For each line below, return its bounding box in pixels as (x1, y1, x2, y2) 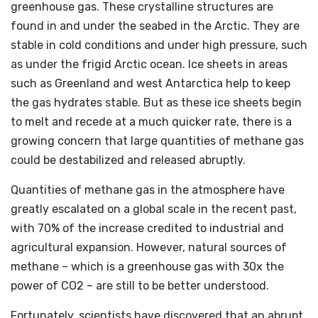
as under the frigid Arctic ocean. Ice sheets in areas (11, 57, 287, 71)
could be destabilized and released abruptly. (11, 153, 246, 167)
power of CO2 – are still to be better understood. (11, 278, 269, 292)
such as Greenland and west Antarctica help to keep (11, 76, 290, 90)
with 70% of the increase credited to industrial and (11, 221, 284, 235)
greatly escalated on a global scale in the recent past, (11, 202, 297, 216)
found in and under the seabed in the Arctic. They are (11, 18, 300, 33)
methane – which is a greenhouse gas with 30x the (11, 259, 284, 273)
